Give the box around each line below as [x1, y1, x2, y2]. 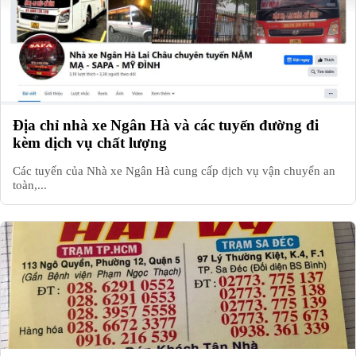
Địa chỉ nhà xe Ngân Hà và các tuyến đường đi [13, 116, 319, 133]
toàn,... [13, 177, 47, 192]
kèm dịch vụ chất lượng [13, 133, 167, 151]
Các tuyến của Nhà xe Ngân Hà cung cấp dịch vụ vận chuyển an [13, 163, 335, 177]
